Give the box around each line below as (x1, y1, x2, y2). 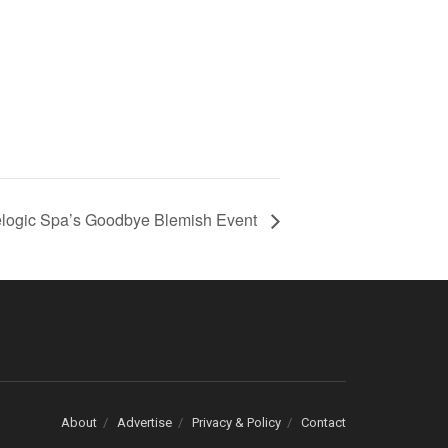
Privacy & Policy (192, 414, 281, 430)
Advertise (117, 414, 172, 430)
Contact (301, 414, 346, 430)
